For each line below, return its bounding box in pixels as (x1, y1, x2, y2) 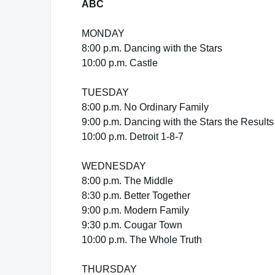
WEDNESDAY (82, 161, 146, 171)
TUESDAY (82, 87, 129, 98)
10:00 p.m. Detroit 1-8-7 (82, 131, 184, 142)
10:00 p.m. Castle (82, 58, 158, 68)
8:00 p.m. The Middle (82, 176, 173, 186)
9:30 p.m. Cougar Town (82, 220, 182, 230)
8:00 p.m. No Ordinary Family (82, 102, 209, 112)
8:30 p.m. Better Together (82, 190, 190, 201)
